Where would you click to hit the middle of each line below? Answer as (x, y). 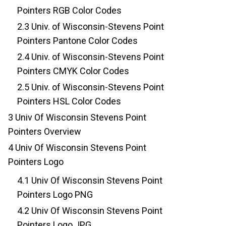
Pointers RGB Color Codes (69, 11)
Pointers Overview (45, 132)
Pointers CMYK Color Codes (73, 71)
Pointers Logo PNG (55, 195)
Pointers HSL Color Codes (69, 101)
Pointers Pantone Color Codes (77, 41)
